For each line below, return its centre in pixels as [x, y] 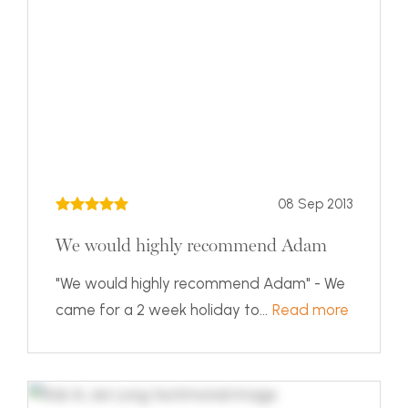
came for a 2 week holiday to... [163, 310]
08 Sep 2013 [315, 204]
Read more [311, 310]
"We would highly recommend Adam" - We [200, 283]
